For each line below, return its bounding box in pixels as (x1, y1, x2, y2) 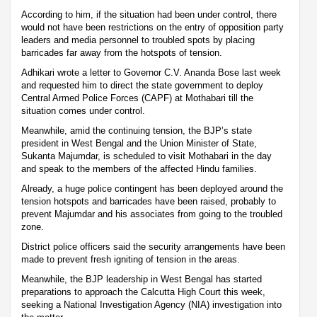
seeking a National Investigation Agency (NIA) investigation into (21, 299, 282, 310)
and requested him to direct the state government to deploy (21, 79, 263, 91)
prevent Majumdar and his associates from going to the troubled (21, 208, 282, 219)
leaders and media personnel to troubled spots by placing (21, 34, 255, 45)
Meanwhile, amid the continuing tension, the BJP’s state (21, 125, 252, 136)
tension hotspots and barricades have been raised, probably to (21, 195, 276, 207)
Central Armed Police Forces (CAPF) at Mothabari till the (21, 92, 253, 103)
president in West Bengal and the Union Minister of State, (21, 137, 257, 149)
